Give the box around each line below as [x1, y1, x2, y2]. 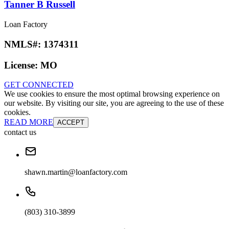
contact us [4, 128, 36, 137]
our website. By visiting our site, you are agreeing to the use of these [4, 99, 224, 108]
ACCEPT [57, 119, 84, 127]
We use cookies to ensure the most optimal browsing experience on [4, 89, 220, 99]
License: [4, 59, 40, 71]
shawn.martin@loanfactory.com [25, 168, 127, 177]
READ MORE [4, 118, 53, 127]
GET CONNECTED [4, 80, 74, 89]
